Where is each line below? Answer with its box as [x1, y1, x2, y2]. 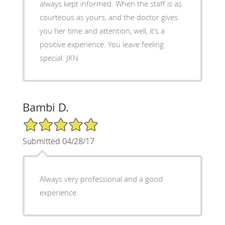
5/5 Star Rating [22, 116, 72, 126]
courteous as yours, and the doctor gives [39, 12, 178, 22]
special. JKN [66, 52, 78, 63]
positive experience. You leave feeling [39, 39, 108, 49]
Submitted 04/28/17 [22, 135, 94, 147]
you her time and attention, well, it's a [39, 25, 165, 36]
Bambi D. [22, 99, 69, 115]
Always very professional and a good [39, 173, 163, 184]
